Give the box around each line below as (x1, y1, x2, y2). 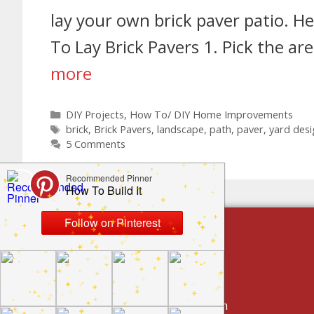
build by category (57, 243, 188, 266)
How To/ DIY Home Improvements (129, 108, 293, 122)
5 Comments (65, 137, 125, 151)
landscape (156, 123, 204, 137)
